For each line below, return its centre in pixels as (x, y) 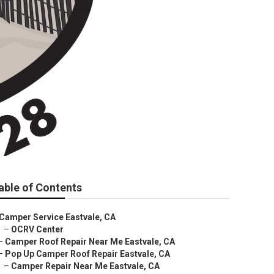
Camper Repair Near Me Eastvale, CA (85, 266)
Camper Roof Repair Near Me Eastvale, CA (90, 242)
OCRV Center (37, 229)
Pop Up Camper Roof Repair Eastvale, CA (87, 254)
